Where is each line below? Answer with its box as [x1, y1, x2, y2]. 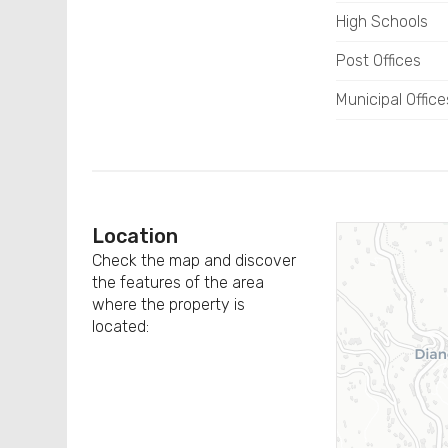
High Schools [335, 12, 428, 31]
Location [92, 224, 179, 248]
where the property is [92, 295, 246, 314]
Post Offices [335, 51, 421, 70]
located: [92, 317, 150, 336]
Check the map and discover [92, 251, 297, 270]
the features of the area [92, 273, 265, 292]
